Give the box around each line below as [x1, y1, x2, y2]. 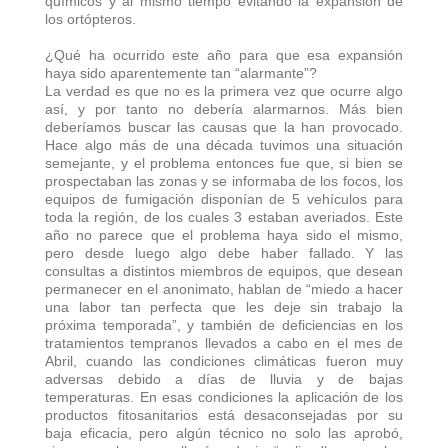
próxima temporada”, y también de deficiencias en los [45, 316, 403, 333]
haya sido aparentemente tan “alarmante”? [45, 64, 317, 81]
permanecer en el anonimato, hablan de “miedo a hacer [45, 280, 403, 297]
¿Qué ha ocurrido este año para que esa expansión [45, 46, 403, 63]
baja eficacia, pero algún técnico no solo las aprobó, [45, 424, 403, 441]
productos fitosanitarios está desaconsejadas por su [45, 406, 403, 423]
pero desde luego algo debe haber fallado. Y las [45, 244, 403, 261]
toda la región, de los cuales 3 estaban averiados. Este [45, 208, 403, 225]
